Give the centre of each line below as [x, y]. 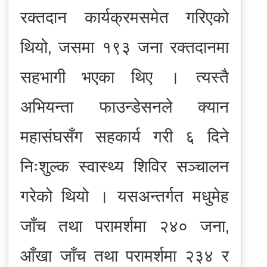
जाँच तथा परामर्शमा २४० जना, [125, 226]
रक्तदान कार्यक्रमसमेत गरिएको [125, 17]
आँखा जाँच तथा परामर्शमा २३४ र [125, 255]
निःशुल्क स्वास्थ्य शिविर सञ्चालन [125, 166]
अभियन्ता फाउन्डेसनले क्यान [125, 106]
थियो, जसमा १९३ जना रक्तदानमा [125, 47]
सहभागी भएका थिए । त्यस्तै [125, 77]
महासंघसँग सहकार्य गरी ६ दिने [125, 136]
